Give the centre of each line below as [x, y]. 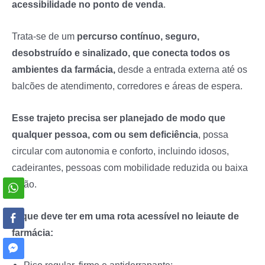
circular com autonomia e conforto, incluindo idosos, [120, 151]
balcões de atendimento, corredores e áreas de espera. [127, 85]
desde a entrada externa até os [181, 69]
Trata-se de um [44, 36]
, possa [213, 134]
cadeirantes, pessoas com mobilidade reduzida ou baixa [130, 167]
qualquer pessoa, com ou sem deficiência [105, 134]
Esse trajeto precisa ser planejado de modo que [119, 118]
